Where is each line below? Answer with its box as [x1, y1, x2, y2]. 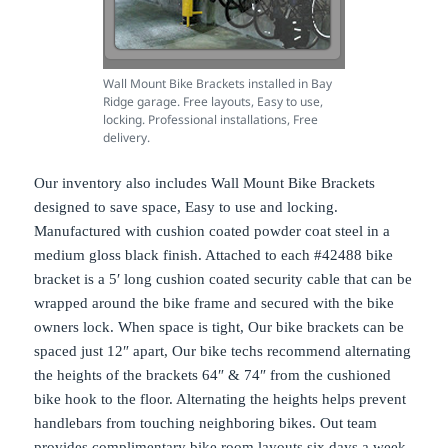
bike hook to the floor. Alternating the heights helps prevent [34, 391, 407, 408]
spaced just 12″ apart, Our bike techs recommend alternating [34, 343, 412, 360]
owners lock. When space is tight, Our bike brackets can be [34, 319, 405, 336]
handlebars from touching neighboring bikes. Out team [34, 415, 378, 432]
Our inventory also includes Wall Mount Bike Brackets [34, 175, 376, 192]
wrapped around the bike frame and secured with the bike [34, 295, 395, 312]
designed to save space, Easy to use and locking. [34, 199, 339, 216]
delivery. [103, 129, 150, 147]
